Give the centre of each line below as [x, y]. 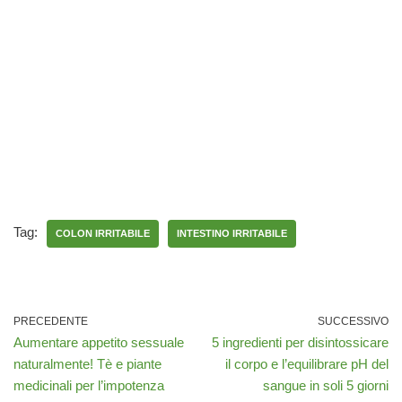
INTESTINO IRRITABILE [232, 233]
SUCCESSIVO [353, 321]
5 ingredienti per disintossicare [300, 342]
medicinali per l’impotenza [89, 385]
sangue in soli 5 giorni [326, 385]
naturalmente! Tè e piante [87, 363]
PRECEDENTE [51, 321]
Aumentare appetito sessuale [99, 342]
